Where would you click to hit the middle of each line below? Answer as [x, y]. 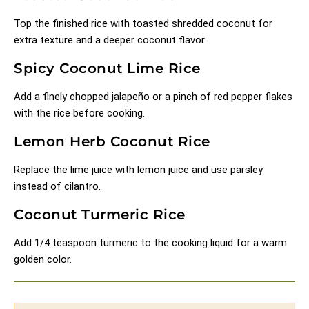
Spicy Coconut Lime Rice [107, 68]
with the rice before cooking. [79, 113]
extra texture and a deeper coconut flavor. [110, 40]
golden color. [43, 259]
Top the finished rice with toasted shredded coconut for [143, 23]
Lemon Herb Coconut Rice [112, 141]
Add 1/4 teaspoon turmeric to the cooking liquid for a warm [150, 242]
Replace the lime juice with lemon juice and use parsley [138, 169]
